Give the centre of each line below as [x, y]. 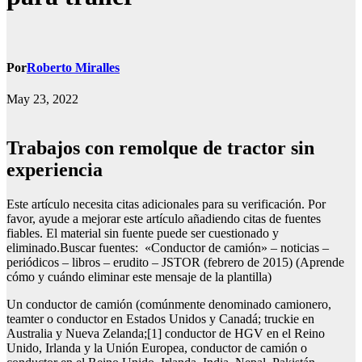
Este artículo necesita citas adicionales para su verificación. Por [166, 204]
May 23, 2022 [42, 99]
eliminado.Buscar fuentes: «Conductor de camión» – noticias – [168, 248]
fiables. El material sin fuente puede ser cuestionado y [143, 234]
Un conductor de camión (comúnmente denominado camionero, [169, 305]
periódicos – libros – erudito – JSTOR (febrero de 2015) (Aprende [175, 263]
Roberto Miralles [73, 68]
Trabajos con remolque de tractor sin [12, 148]
